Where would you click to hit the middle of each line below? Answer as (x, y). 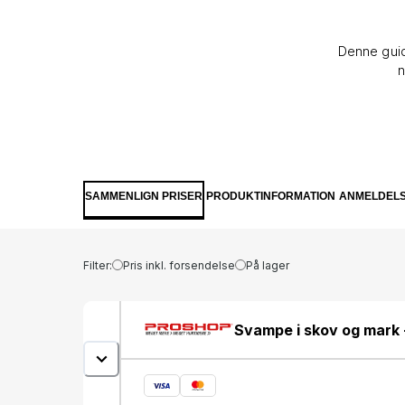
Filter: (98, 265)
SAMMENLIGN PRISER (144, 196)
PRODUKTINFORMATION (271, 196)
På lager (268, 265)
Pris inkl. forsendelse (179, 265)
